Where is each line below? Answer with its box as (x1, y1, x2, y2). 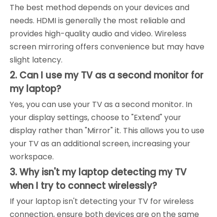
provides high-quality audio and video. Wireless (10, 28, 186, 39)
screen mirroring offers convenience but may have (10, 41, 204, 52)
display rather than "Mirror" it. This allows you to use (10, 124, 204, 136)
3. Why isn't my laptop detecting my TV (10, 165, 186, 179)
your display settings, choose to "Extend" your (10, 111, 181, 123)
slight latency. (10, 54, 62, 65)
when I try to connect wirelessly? (10, 179, 157, 192)
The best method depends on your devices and (10, 1, 189, 13)
